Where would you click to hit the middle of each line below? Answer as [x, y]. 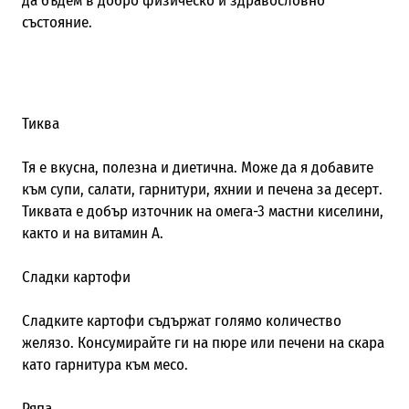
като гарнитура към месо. [105, 364]
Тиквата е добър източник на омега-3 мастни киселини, [202, 211]
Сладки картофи [76, 277]
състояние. [57, 22]
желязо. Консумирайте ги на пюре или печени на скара [203, 342]
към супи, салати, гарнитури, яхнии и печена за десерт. [202, 189]
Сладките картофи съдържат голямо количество [181, 320]
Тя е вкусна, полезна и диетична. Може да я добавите [197, 167]
